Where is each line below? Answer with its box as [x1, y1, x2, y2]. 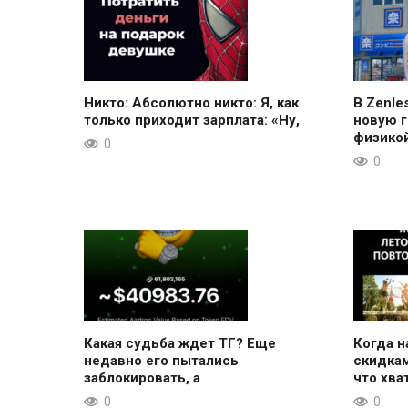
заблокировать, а [84, 369, 200, 386]
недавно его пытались [84, 352, 239, 369]
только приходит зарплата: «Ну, [84, 111, 300, 128]
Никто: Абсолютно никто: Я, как [84, 94, 299, 111]
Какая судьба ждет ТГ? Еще [84, 334, 276, 352]
